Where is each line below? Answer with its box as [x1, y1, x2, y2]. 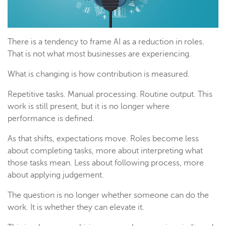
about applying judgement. [8, 171, 104, 180]
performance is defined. [8, 114, 94, 124]
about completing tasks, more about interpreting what [8, 146, 203, 156]
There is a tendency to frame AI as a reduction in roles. [8, 37, 204, 47]
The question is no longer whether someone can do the [8, 191, 209, 200]
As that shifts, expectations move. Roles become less [8, 134, 199, 144]
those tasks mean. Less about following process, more [8, 158, 204, 168]
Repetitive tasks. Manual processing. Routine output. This [8, 90, 212, 99]
